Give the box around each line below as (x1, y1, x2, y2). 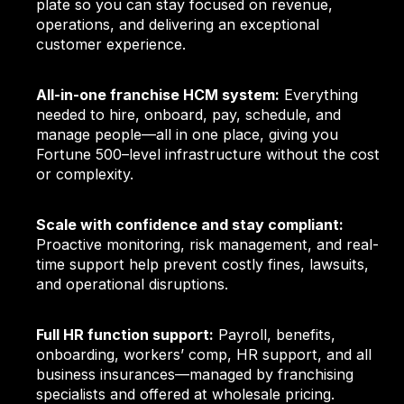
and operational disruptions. (36, 275, 229, 294)
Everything (280, 86, 359, 105)
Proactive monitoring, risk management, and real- (36, 235, 380, 254)
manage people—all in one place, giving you (36, 125, 339, 144)
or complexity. (36, 165, 134, 184)
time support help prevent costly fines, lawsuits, (36, 255, 370, 274)
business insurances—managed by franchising (36, 365, 354, 384)
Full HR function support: (36, 326, 215, 344)
